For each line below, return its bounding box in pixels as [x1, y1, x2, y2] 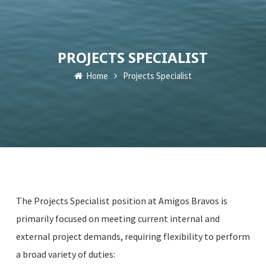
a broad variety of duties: [15, 248, 115, 260]
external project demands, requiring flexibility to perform [15, 230, 250, 242]
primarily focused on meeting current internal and [15, 213, 220, 224]
